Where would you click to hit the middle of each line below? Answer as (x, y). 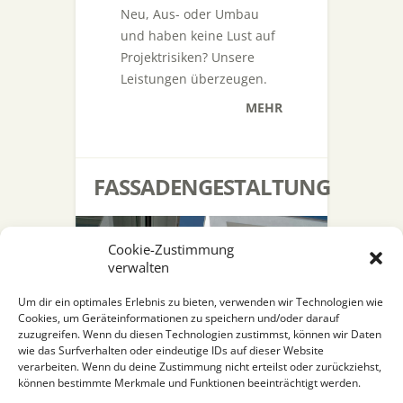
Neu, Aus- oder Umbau (190, 14)
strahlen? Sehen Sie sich (194, 380)
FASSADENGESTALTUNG (212, 187)
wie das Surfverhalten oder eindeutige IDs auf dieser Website (171, 350)
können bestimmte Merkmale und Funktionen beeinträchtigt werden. (189, 383)
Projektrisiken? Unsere (188, 57)
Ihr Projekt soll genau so (193, 358)
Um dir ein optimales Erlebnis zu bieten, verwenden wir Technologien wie (201, 302)
